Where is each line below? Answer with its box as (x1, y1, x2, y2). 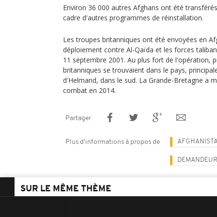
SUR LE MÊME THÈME (20, 185, 111, 194)
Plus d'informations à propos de (65, 139, 160, 146)
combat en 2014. (63, 86, 116, 95)
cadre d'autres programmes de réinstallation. (63, 13, 203, 22)
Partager (65, 115, 91, 122)
